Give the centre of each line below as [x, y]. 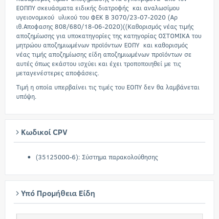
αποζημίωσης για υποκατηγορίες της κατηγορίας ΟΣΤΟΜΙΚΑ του [109, 36]
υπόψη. [26, 96]
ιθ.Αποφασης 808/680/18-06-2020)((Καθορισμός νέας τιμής [105, 26]
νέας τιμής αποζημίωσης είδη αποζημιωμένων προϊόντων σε [104, 54]
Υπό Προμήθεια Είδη [57, 193]
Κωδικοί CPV [43, 132]
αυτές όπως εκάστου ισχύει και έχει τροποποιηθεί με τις [99, 64]
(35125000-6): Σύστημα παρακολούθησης [97, 157]
